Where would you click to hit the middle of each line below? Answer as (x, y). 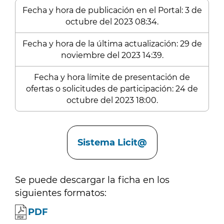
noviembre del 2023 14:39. (112, 55)
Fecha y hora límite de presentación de (112, 77)
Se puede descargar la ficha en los (92, 180)
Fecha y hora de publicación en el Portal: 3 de (112, 10)
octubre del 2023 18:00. (112, 100)
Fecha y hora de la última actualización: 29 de (112, 44)
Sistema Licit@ (112, 142)
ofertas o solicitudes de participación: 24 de (112, 89)
